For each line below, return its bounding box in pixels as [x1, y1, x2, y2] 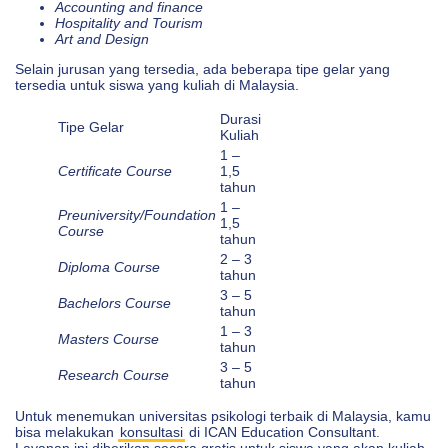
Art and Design [55, 30, 149, 47]
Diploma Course [58, 258, 160, 275]
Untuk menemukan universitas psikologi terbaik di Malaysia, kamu [15, 407, 431, 424]
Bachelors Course [58, 294, 171, 311]
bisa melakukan [15, 423, 118, 440]
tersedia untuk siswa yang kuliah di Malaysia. [15, 77, 299, 94]
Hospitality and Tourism [55, 14, 203, 31]
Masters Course [58, 330, 159, 347]
